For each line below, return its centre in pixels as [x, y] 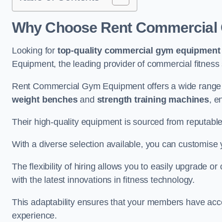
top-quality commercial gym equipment [139, 51]
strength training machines [153, 100]
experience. [35, 216]
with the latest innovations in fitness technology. [104, 180]
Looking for [35, 51]
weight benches [45, 100]
